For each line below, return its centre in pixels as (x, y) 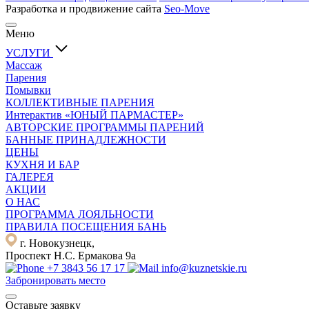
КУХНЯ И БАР (42, 164)
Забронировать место (56, 280)
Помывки (28, 90)
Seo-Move (187, 8)
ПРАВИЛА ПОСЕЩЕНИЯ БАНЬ (86, 226)
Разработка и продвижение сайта (85, 8)
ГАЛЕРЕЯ (30, 177)
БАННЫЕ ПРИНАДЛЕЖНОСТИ (86, 139)
